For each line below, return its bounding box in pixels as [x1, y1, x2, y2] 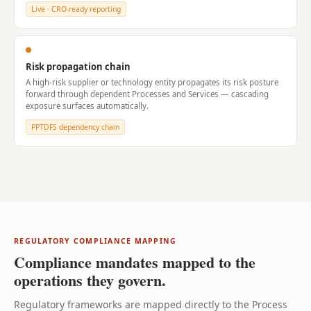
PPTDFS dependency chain [31, 122, 119, 132]
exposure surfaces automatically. [26, 101, 149, 111]
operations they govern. [14, 269, 166, 292]
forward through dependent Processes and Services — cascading [26, 89, 269, 99]
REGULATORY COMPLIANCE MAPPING [14, 236, 177, 246]
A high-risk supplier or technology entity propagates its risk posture [26, 77, 278, 87]
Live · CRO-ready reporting [31, 4, 121, 14]
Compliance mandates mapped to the [14, 251, 255, 274]
